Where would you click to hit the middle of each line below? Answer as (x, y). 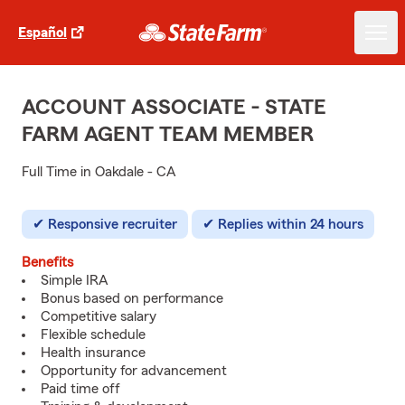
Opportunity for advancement (134, 371)
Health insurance (93, 353)
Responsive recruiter (113, 224)
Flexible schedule (93, 334)
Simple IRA (75, 280)
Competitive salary (99, 316)
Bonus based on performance (132, 298)
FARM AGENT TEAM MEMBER (168, 135)
